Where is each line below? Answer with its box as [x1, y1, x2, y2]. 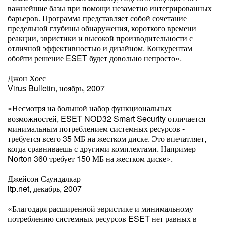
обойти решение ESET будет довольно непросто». [8, 52, 182, 64]
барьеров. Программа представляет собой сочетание [8, 12, 187, 24]
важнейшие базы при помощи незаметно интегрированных [8, 2, 212, 14]
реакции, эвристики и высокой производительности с [8, 32, 193, 44]
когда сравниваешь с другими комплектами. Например [8, 143, 196, 154]
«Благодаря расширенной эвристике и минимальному [8, 203, 193, 214]
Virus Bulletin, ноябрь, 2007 [8, 82, 105, 94]
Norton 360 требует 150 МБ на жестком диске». [8, 153, 173, 164]
